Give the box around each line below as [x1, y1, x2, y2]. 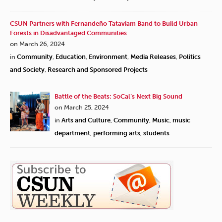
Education [55, 53, 86, 61]
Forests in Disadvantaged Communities [10, 29, 127, 37]
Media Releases [130, 53, 176, 61]
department [55, 129, 90, 137]
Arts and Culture [61, 116, 111, 124]
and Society [10, 66, 45, 74]
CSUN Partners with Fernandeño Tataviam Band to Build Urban [10, 20, 198, 28]
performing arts [93, 129, 140, 137]
